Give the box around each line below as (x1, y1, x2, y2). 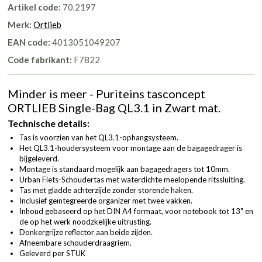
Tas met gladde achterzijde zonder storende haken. (19, 185, 193, 195)
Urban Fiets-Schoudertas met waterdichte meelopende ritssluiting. (19, 174, 245, 184)
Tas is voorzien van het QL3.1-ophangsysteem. (19, 132, 178, 142)
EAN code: (8, 36, 50, 47)
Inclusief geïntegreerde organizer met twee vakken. (19, 195, 192, 205)
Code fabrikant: (8, 54, 72, 65)
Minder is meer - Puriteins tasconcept (8, 86, 205, 101)
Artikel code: (8, 1, 61, 12)
